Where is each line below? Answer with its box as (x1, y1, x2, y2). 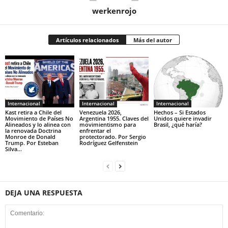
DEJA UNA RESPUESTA (5, 187, 82, 197)
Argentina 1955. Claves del (79, 114, 149, 122)
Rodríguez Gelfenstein (79, 138, 138, 147)
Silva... (5, 145, 22, 153)
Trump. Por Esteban (5, 138, 59, 147)
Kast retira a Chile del (5, 108, 62, 116)
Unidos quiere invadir (153, 114, 212, 122)
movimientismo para (79, 120, 136, 128)
